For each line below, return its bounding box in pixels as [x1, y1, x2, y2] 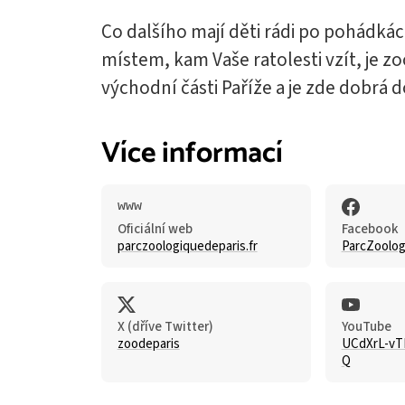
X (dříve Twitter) [117, 316, 213, 336]
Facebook [341, 219, 399, 239]
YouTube [341, 316, 391, 336]
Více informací [101, 130, 283, 178]
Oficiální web [117, 219, 193, 239]
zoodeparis [117, 334, 180, 353]
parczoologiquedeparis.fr [117, 236, 258, 256]
